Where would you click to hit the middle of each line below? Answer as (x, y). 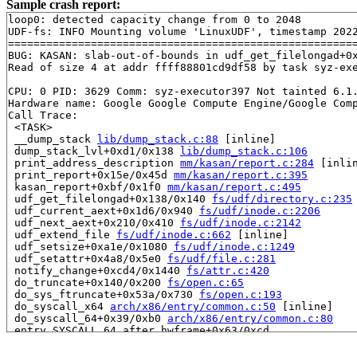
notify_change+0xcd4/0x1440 (97, 270)
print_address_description (94, 163)
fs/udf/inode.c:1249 (234, 246)
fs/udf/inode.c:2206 (260, 210)
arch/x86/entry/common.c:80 (250, 318)
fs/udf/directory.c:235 (282, 198)
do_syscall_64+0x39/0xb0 (88, 318)
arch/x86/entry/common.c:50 (193, 306)
